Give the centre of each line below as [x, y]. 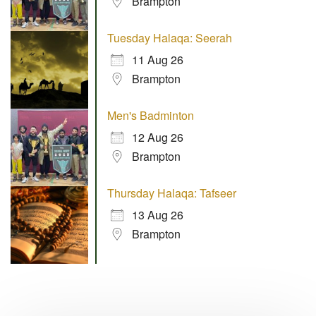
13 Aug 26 [158, 214]
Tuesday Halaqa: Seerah [170, 37]
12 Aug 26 [158, 137]
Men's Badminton [151, 115]
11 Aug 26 [158, 59]
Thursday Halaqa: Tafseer [172, 193]
